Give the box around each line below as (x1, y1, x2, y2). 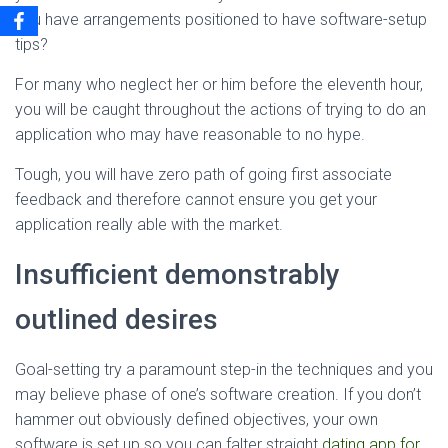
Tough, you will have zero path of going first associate (15, 165, 392, 184)
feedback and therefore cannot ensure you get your (15, 190, 377, 209)
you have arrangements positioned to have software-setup (15, 10, 427, 29)
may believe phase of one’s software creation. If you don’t (15, 385, 421, 404)
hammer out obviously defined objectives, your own (15, 410, 378, 429)
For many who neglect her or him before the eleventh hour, (15, 75, 423, 94)
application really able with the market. (15, 215, 283, 234)
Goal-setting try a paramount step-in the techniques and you (15, 360, 433, 379)
